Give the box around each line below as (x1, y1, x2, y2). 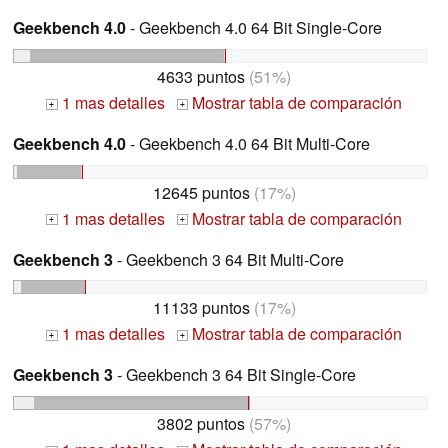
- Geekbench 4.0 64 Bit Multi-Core (126, 131, 370, 155)
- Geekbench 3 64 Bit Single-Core (113, 363, 356, 387)
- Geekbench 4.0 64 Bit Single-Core (126, 16, 382, 40)
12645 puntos (152, 180, 250, 204)
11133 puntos (152, 296, 250, 320)
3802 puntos (157, 412, 245, 436)
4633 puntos (157, 64, 245, 88)
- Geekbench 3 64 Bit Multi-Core (113, 247, 344, 271)
